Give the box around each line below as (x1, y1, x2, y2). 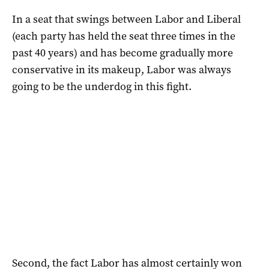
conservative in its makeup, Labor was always (12, 62, 231, 77)
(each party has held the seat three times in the (12, 28, 235, 43)
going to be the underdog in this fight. (12, 79, 192, 94)
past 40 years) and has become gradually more (12, 45, 233, 60)
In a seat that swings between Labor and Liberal (12, 11, 241, 26)
